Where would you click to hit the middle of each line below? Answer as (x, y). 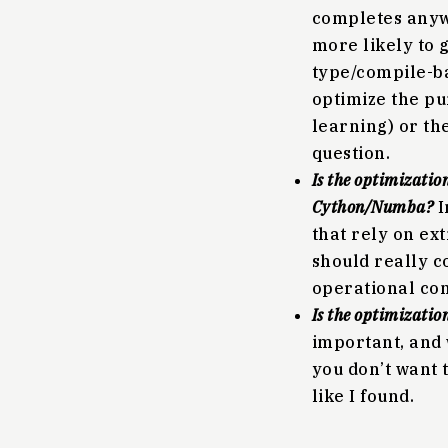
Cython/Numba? (373, 207)
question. (351, 153)
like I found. (363, 396)
